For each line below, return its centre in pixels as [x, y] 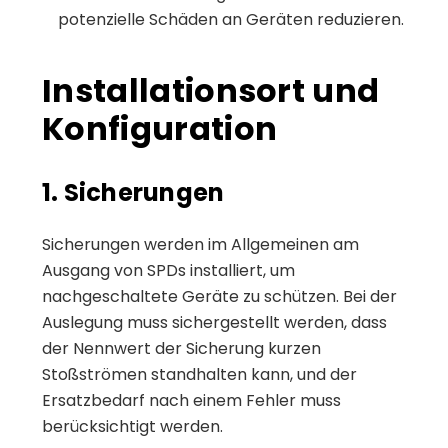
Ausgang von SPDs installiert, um [168, 270]
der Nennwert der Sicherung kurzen [181, 348]
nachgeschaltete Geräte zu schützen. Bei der [219, 296]
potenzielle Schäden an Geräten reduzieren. [231, 19]
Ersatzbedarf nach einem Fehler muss [191, 400]
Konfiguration [160, 128]
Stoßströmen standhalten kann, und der [199, 374]
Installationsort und [211, 90]
